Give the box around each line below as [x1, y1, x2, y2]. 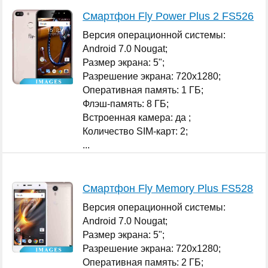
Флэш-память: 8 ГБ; [83, 98, 169, 109]
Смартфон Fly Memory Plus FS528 [83, 182, 254, 194]
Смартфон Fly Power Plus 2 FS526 [83, 10, 254, 22]
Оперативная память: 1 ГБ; [83, 84, 204, 95]
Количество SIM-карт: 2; [83, 126, 188, 136]
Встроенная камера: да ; [83, 112, 191, 123]
